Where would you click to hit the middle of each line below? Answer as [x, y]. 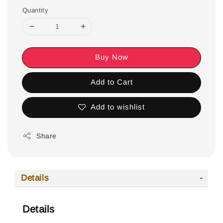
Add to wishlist [118, 107]
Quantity [36, 10]
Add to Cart [111, 82]
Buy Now [111, 57]
